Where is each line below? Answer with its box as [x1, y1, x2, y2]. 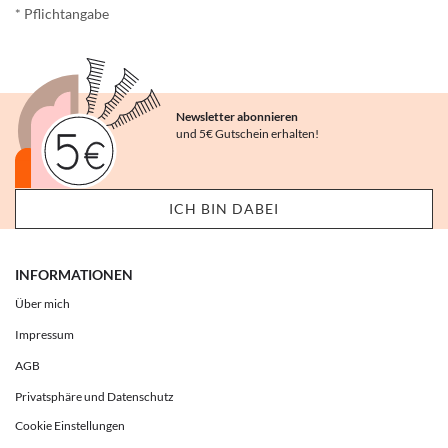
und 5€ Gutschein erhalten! [176, 126, 320, 141]
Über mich [15, 296, 70, 312]
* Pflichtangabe [15, 5, 109, 22]
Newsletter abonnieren [176, 109, 299, 124]
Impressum [15, 327, 74, 343]
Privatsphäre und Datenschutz [15, 389, 174, 405]
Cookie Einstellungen [15, 418, 125, 434]
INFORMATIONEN [15, 266, 133, 284]
